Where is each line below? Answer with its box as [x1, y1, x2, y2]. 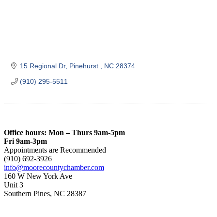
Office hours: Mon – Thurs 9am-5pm [4, 128, 125, 137]
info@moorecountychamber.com [4, 163, 104, 171]
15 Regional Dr [19, 62, 65, 70]
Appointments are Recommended [4, 145, 106, 154]
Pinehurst [69, 62, 100, 70]
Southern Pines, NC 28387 [4, 189, 86, 198]
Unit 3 [4, 180, 23, 189]
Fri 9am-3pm [4, 137, 47, 145]
